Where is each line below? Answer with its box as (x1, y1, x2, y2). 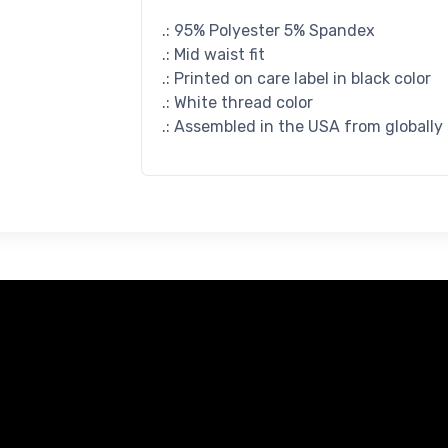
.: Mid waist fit (161, 44, 265, 64)
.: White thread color (161, 92, 313, 112)
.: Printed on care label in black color (161, 68, 431, 88)
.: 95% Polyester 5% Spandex (161, 20, 375, 40)
